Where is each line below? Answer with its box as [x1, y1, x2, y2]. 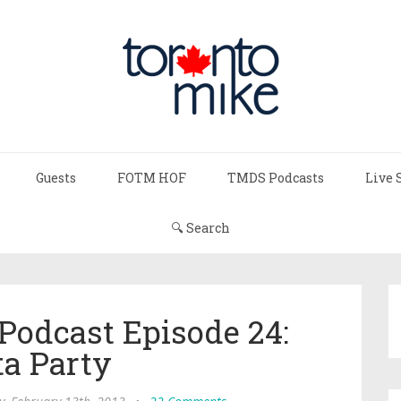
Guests [36, 169, 76, 186]
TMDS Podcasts [227, 169, 324, 186]
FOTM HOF [117, 169, 186, 186]
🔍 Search [171, 219, 230, 236]
